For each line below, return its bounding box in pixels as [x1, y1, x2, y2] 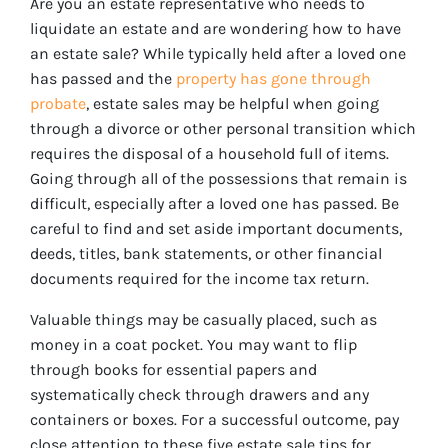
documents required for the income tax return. [30, 268, 373, 288]
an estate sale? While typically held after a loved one [30, 43, 406, 63]
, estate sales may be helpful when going [86, 93, 379, 113]
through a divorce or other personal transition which [30, 118, 416, 138]
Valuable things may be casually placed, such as [30, 309, 377, 329]
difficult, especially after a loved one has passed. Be [30, 193, 399, 213]
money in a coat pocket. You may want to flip [30, 334, 357, 354]
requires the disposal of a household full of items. [30, 143, 389, 163]
